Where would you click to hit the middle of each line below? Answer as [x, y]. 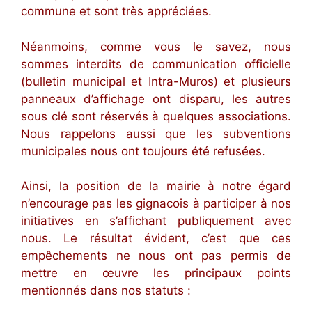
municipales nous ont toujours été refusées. [143, 151]
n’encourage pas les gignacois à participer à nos [156, 204]
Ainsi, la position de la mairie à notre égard [156, 186]
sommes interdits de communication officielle [156, 64]
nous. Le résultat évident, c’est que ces [156, 239]
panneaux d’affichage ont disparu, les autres [156, 99]
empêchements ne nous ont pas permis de [156, 256]
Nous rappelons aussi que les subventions [156, 133]
